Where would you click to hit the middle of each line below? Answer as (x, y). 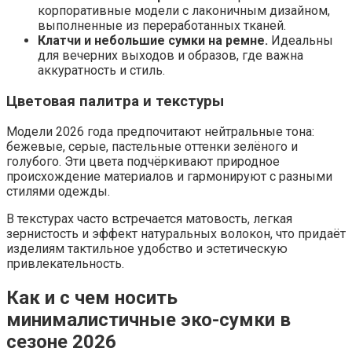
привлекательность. (65, 264)
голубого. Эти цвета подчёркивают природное (143, 162)
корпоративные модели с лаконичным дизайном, (184, 10)
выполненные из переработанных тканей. (162, 25)
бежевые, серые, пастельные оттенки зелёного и (152, 147)
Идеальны (301, 40)
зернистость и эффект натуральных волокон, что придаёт (176, 234)
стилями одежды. (58, 192)
